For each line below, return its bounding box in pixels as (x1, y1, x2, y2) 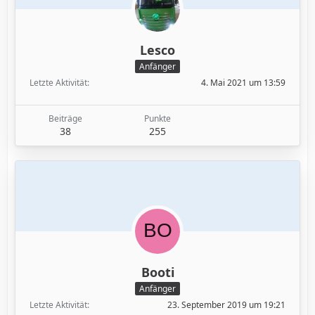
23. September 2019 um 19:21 (167, 298, 285, 311)
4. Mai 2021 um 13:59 (201, 77, 285, 89)
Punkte (143, 112, 171, 125)
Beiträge (48, 112, 82, 125)
